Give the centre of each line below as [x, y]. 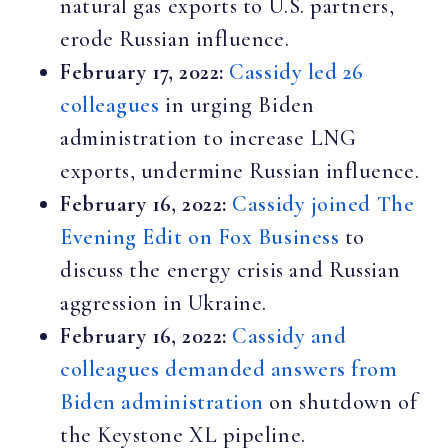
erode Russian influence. [175, 38]
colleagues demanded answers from [229, 368]
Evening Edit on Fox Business [200, 236]
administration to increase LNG [208, 137]
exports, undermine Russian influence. [240, 170]
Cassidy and [289, 335]
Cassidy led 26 [296, 71]
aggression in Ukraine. [163, 302]
